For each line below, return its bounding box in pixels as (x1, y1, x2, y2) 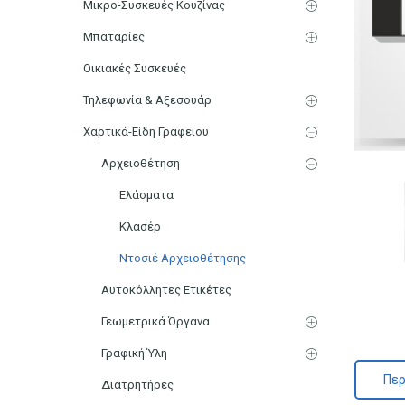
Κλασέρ (119, 219, 161, 233)
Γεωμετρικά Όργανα (101, 314, 210, 328)
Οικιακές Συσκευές (83, 61, 186, 75)
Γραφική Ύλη (101, 345, 167, 360)
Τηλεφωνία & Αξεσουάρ (83, 92, 212, 107)
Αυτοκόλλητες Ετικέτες (101, 282, 231, 297)
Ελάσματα (119, 187, 174, 202)
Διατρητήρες (101, 377, 174, 391)
